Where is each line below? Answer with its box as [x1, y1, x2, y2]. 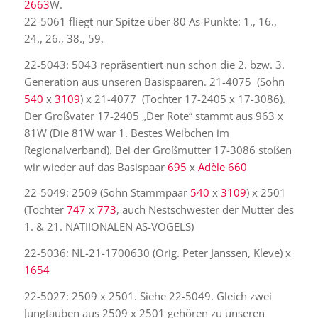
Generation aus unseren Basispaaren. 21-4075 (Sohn [23, 74, 285, 89]
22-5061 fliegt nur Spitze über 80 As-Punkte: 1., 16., [23, 13, 277, 28]
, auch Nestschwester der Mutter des [116, 202, 294, 217]
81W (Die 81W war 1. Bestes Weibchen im [23, 125, 229, 140]
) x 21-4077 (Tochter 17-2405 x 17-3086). [79, 91, 285, 106]
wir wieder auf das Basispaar [23, 159, 168, 174]
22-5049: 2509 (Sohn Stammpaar [23, 185, 190, 200]
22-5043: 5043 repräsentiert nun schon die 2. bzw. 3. [23, 57, 285, 72]
